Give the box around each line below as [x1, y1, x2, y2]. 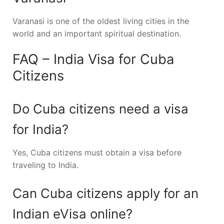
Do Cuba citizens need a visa [12, 100, 188, 116]
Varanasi [12, 15, 44, 26]
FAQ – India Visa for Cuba [12, 51, 174, 68]
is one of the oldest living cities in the [44, 15, 189, 26]
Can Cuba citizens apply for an [12, 185, 198, 201]
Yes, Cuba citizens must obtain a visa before [12, 147, 181, 157]
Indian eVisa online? [12, 205, 132, 221]
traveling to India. [12, 159, 78, 170]
